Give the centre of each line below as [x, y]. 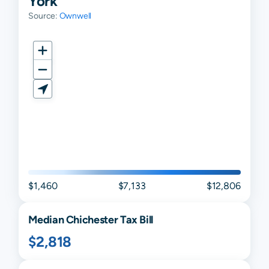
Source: [44, 16]
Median [47, 220]
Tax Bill [136, 220]
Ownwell [75, 16]
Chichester [92, 220]
